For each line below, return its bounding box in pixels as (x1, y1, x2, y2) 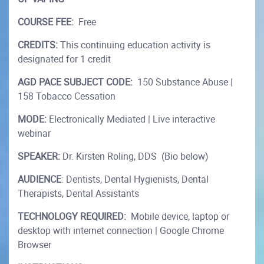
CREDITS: (18, 38, 58, 52)
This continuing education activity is (58, 38, 210, 52)
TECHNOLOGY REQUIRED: (18, 210, 128, 223)
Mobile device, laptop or (128, 210, 229, 223)
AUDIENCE (18, 173, 61, 186)
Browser (18, 238, 51, 252)
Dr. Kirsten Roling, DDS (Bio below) (60, 150, 209, 163)
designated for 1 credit (18, 52, 111, 66)
